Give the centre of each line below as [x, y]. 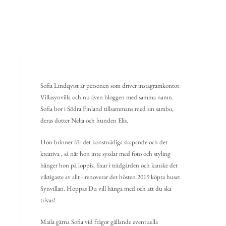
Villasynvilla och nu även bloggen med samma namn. [107, 97]
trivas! [48, 200]
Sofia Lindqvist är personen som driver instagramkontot [110, 86]
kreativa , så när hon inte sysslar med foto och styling [105, 154]
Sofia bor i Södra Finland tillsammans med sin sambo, [107, 109]
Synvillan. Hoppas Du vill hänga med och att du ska [106, 188]
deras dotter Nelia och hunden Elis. [84, 120]
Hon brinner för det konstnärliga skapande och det [104, 142]
